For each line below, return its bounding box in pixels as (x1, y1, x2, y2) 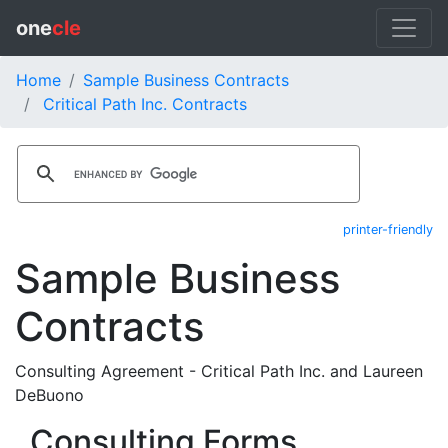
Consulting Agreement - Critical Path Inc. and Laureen (15, 361, 423, 381)
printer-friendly (343, 222, 433, 237)
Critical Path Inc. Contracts (43, 94, 247, 114)
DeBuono (15, 385, 84, 405)
